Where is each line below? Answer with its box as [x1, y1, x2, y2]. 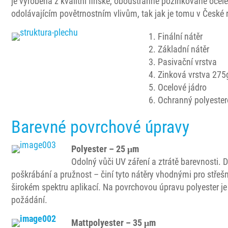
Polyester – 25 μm [71, 144, 139, 154]
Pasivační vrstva [158, 56, 217, 67]
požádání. [11, 194, 48, 205]
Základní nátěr [158, 44, 210, 54]
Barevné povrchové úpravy [11, 117, 190, 137]
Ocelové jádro [158, 82, 207, 93]
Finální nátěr [158, 31, 203, 42]
